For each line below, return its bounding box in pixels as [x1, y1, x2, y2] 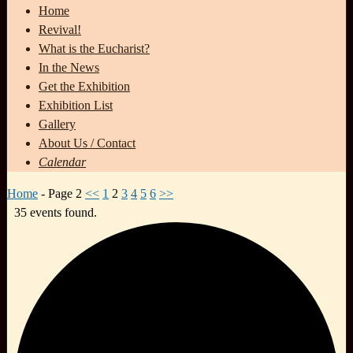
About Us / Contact [39, 136, 136, 150]
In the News [39, 61, 99, 75]
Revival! [39, 23, 81, 37]
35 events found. [13, 206, 97, 220]
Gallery [39, 117, 76, 132]
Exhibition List [39, 98, 113, 113]
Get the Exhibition [39, 80, 130, 94]
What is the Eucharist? [39, 42, 150, 56]
